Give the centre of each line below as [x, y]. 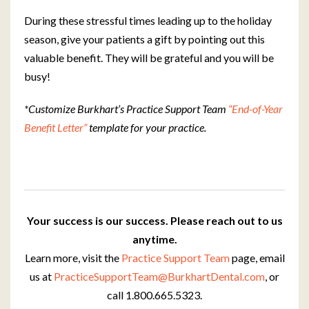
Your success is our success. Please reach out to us [154, 220]
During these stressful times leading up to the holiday [148, 20]
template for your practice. [147, 127]
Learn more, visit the [73, 258]
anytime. [154, 239]
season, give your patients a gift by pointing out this [144, 39]
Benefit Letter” [56, 127]
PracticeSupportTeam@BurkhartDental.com [159, 276]
